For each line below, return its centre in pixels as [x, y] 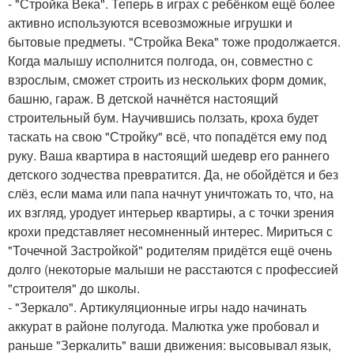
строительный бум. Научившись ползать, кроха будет [163, 118]
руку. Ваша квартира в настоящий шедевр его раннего [169, 156]
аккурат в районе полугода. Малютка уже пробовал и [164, 326]
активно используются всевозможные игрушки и [150, 23]
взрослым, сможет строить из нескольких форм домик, [167, 80]
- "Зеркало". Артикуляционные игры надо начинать [157, 307]
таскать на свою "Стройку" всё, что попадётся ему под [167, 137]
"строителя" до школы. [74, 288]
